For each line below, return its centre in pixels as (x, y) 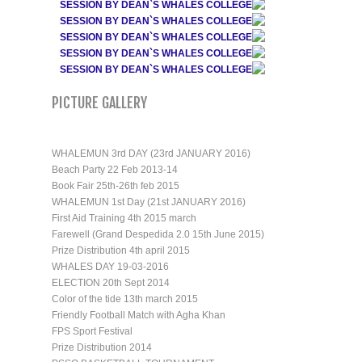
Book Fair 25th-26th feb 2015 (116, 185)
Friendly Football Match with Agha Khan (139, 315)
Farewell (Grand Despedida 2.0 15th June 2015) (158, 234)
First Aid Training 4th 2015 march (124, 218)
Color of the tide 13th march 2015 (125, 299)
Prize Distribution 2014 (102, 347)
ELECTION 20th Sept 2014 (111, 282)
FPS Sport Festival (92, 331)
